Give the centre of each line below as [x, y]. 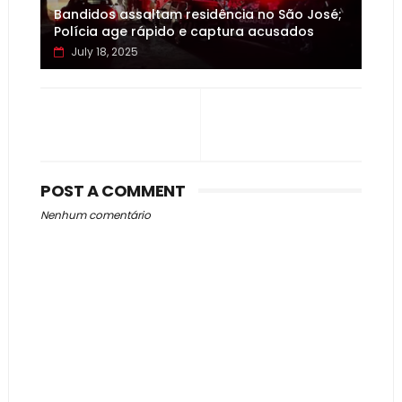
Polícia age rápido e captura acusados [184, 31]
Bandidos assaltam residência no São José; [197, 14]
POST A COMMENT [113, 191]
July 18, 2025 [104, 52]
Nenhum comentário [95, 215]
